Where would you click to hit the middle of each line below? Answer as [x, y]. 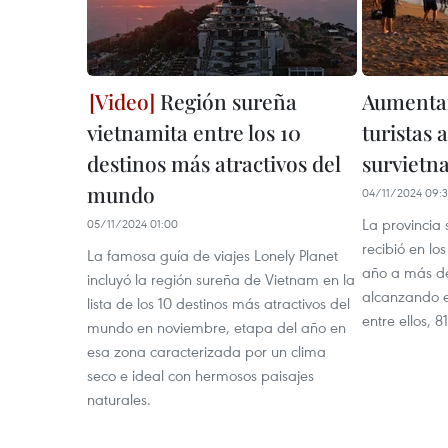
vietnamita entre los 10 [194, 132]
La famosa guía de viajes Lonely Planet [212, 255]
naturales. [119, 399]
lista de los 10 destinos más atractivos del [218, 303]
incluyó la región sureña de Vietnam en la [221, 279]
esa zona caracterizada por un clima [206, 351]
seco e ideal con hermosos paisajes [200, 375]
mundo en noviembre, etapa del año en [216, 327]
